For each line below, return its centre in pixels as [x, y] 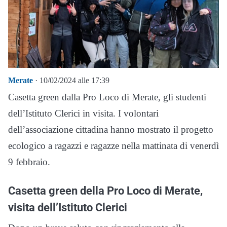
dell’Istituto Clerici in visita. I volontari [83, 113]
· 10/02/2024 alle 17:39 [71, 81]
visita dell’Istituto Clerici [68, 207]
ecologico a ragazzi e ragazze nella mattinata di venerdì [113, 146]
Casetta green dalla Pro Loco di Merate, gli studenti [107, 97]
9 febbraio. [29, 162]
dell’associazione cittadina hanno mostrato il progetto [111, 130]
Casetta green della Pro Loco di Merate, [105, 191]
